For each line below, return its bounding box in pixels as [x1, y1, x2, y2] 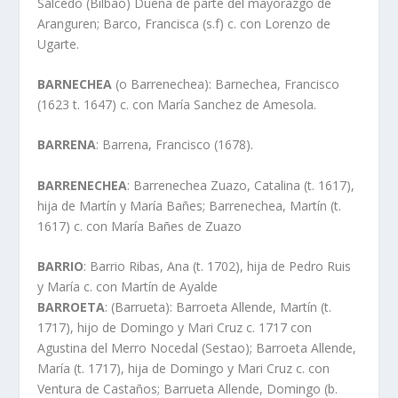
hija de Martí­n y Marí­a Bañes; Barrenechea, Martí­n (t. [37, 196, 342, 214]
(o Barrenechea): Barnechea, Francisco [112, 75, 340, 92]
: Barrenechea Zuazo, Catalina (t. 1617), [127, 176, 355, 194]
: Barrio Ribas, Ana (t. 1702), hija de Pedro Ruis [84, 258, 352, 275]
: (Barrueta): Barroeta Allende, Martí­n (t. [105, 298, 332, 316]
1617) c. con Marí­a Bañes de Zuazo [37, 217, 243, 235]
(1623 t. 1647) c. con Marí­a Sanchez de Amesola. [37, 95, 317, 113]
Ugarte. [37, 35, 80, 52]
